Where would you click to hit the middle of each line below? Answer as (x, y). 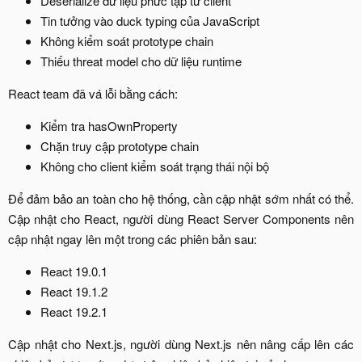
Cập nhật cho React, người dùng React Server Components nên (181, 218)
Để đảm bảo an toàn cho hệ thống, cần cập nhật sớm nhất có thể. (181, 198)
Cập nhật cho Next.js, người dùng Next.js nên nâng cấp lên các (181, 343)
